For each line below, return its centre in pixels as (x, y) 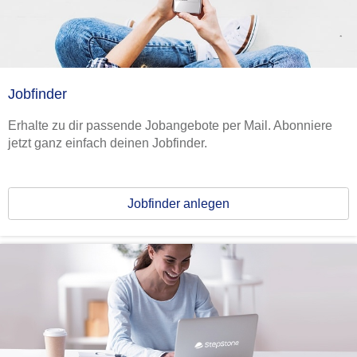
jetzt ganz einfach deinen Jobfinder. (108, 143)
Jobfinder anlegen (178, 203)
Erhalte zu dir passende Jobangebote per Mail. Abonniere (170, 125)
